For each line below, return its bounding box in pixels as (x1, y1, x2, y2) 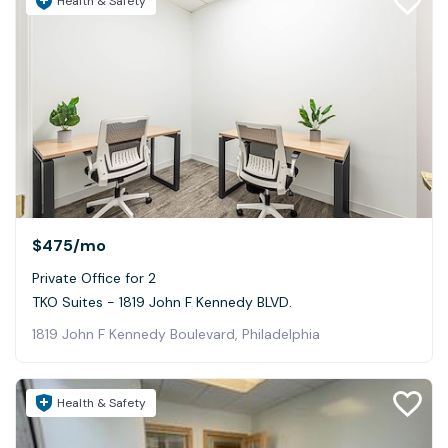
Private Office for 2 (32, 269, 156, 288)
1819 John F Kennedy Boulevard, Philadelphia (32, 325, 320, 344)
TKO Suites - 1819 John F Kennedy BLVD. (32, 293, 292, 312)
